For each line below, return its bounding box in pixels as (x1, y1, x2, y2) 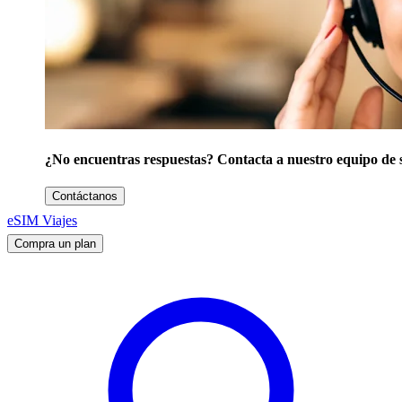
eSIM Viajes (7, 212, 77, 228)
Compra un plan (14, 237, 96, 251)
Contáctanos (52, 189, 118, 204)
